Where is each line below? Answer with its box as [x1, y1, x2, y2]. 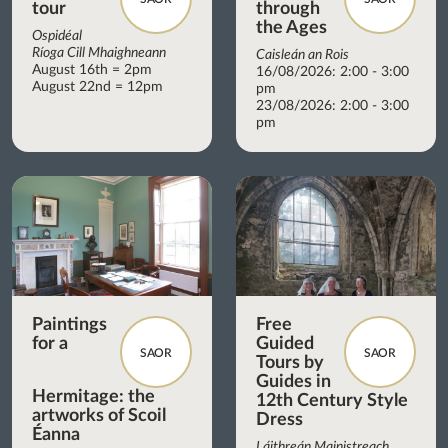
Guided [256, 334, 314, 353]
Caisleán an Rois [256, 47, 349, 62]
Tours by [256, 353, 324, 372]
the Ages [256, 18, 327, 37]
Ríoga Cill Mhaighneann [32, 45, 166, 60]
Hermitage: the [32, 387, 155, 406]
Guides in [256, 372, 331, 391]
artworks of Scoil [32, 406, 166, 425]
